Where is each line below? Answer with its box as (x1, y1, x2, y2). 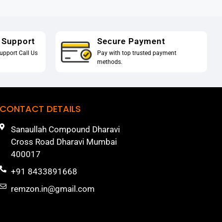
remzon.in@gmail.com (10, 184, 95, 194)
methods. (97, 58, 122, 65)
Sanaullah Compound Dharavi (10, 124, 120, 135)
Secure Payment (97, 36, 166, 46)
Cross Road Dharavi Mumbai (10, 137, 117, 147)
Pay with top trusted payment (97, 49, 176, 56)
